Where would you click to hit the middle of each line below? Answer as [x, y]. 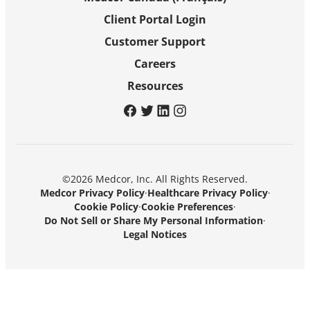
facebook [147, 110]
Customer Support [155, 42]
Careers [155, 64]
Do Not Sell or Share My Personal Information [154, 220]
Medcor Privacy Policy [92, 193]
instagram [200, 110]
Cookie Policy [106, 207]
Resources [155, 86]
